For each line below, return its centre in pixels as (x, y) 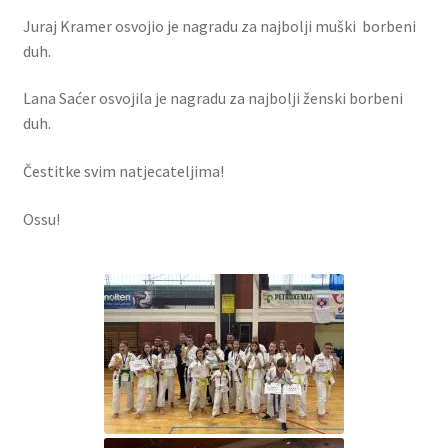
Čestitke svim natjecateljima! (123, 171)
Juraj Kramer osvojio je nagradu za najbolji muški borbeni (219, 25)
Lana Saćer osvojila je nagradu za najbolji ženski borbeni (212, 98)
